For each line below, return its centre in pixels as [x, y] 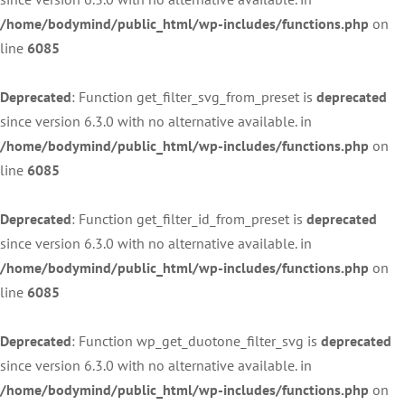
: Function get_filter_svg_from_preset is [194, 97]
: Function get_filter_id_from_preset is [189, 219]
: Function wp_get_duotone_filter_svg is [196, 341]
